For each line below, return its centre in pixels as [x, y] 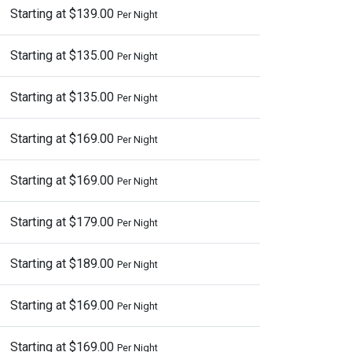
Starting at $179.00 [64, 222]
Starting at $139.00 [64, 14]
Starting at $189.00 [64, 264]
